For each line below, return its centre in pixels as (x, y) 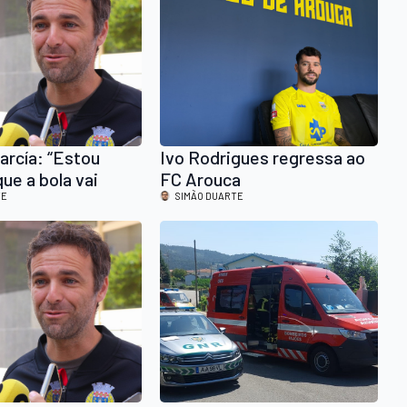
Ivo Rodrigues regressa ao (263, 158)
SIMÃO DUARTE (209, 196)
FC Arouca (200, 179)
